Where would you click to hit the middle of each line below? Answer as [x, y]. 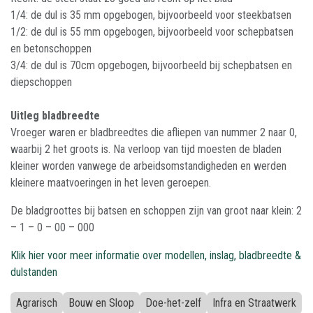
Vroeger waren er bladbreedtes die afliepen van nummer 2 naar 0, [154, 132]
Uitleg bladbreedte [55, 116]
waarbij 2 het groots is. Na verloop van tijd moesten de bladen [146, 149]
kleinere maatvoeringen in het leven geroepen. [111, 183]
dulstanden [34, 272]
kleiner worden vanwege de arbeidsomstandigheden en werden [148, 166]
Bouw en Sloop [101, 303]
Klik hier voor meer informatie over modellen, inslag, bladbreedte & [156, 255]
